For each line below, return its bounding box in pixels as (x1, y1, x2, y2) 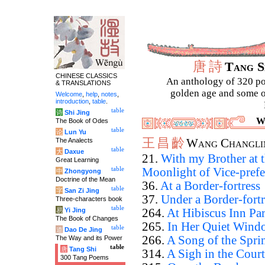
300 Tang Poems (60, 254, 109, 261)
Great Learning (56, 156, 99, 163)
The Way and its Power (56, 234, 122, 241)
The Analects (56, 137, 93, 144)
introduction (56, 98, 89, 105)
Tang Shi (69, 245, 96, 253)
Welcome (56, 91, 82, 98)
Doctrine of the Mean (56, 176, 115, 183)
